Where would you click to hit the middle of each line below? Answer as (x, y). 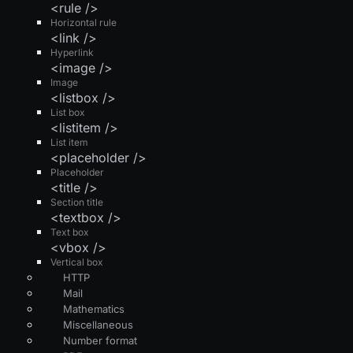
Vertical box (77, 262)
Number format (100, 340)
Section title (77, 202)
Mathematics (94, 308)
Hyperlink (72, 52)
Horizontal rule (84, 22)
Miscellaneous (98, 324)
